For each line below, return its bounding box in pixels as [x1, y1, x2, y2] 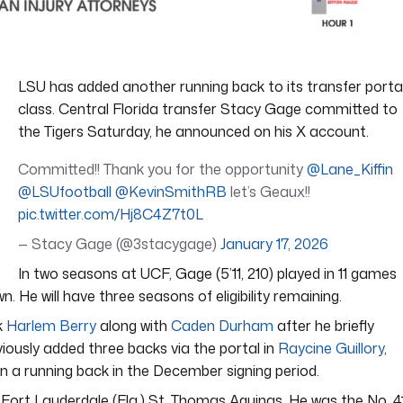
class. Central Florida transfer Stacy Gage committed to [18, 98, 398, 119]
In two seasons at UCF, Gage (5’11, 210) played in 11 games [18, 263, 397, 283]
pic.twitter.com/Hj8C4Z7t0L [18, 203, 203, 224]
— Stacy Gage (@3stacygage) [18, 233, 220, 254]
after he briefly [273, 315, 374, 336]
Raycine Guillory [278, 337, 384, 358]
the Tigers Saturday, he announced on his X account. [18, 121, 369, 141]
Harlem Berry [6, 315, 96, 336]
